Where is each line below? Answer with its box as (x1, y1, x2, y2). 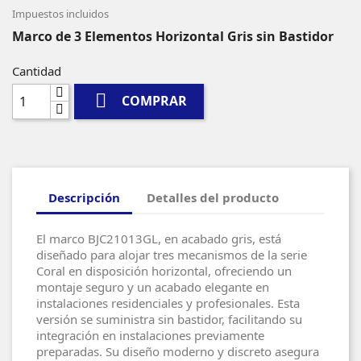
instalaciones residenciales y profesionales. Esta (36, 294, 300, 311)
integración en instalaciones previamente (36, 326, 264, 343)
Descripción (48, 189, 120, 206)
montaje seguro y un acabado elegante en (36, 278, 269, 295)
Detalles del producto (147, 189, 280, 206)
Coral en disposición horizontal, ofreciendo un (36, 262, 292, 279)
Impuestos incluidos (12, 6, 109, 21)
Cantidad (12, 62, 61, 79)
